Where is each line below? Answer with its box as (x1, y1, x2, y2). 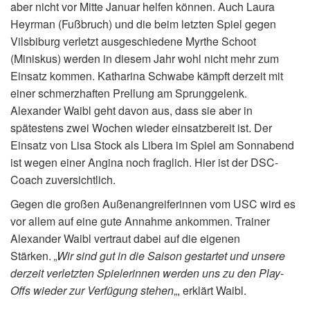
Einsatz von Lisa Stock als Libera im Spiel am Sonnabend (10, 136, 294, 153)
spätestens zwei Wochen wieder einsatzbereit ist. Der (10, 119, 272, 136)
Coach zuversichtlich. (10, 171, 116, 188)
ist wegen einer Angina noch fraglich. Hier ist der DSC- (10, 154, 278, 170)
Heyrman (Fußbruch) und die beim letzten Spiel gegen (10, 15, 276, 32)
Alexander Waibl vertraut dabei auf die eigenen (10, 230, 240, 246)
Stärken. (10, 247, 51, 264)
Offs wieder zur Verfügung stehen (10, 282, 174, 298)
